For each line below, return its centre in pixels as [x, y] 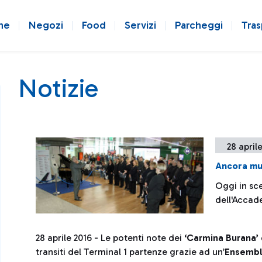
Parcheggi [199, 25]
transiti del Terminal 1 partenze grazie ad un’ [130, 252]
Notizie [58, 88]
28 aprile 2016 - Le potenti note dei [110, 238]
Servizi [140, 25]
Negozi [46, 25]
